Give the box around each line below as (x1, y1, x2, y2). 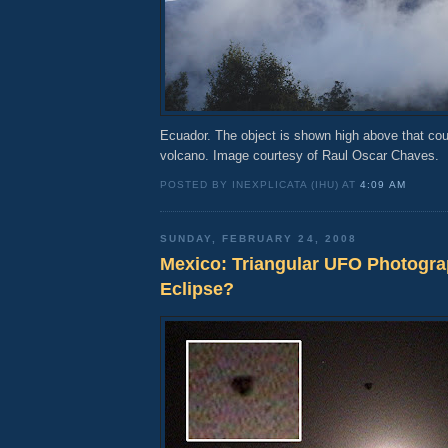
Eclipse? (160, 279, 234, 300)
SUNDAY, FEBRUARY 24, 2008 (160, 232, 357, 244)
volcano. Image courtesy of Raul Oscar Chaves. (160, 147, 439, 163)
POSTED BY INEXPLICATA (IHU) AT (160, 178, 361, 190)
